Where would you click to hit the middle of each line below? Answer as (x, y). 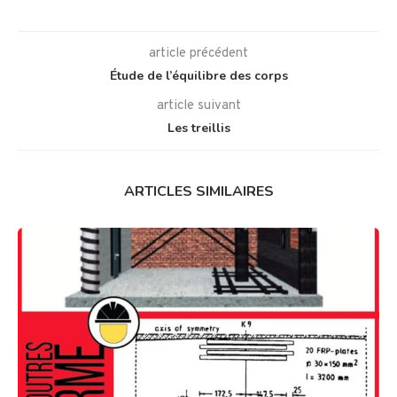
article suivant (198, 106)
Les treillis (198, 128)
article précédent (198, 54)
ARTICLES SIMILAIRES (198, 192)
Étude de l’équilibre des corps (198, 76)
